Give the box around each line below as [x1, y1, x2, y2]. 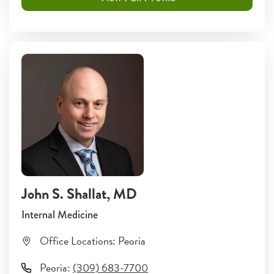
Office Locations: [40, 232, 116, 249]
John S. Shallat [21, 183, 106, 205]
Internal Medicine [21, 207, 98, 223]
